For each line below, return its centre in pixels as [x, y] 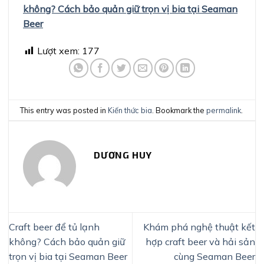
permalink [224, 110]
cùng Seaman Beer [214, 256]
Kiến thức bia [130, 110]
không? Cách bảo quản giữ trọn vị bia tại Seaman [130, 9]
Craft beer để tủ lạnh [54, 227]
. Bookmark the [179, 110]
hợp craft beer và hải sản [200, 241]
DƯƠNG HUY [123, 155]
